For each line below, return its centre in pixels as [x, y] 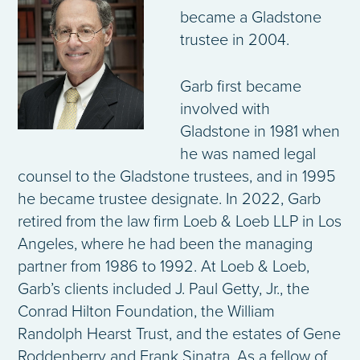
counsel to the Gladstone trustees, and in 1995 [177, 177]
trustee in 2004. [235, 41]
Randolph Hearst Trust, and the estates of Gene [179, 335]
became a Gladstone [251, 18]
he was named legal [248, 155]
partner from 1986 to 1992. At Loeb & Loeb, [164, 267]
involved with [225, 110]
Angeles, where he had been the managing [165, 245]
